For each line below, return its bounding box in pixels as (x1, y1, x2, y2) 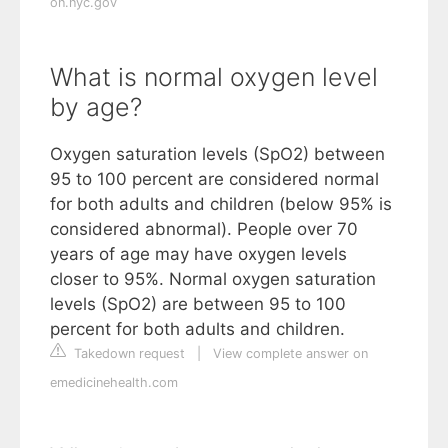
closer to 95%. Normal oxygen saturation (50, 268, 376, 289)
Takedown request (70, 345, 185, 361)
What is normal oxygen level (50, 61, 378, 92)
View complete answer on (213, 345, 368, 361)
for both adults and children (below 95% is (50, 193, 392, 214)
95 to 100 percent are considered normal (50, 168, 379, 189)
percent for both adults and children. (50, 318, 345, 339)
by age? (50, 91, 142, 122)
